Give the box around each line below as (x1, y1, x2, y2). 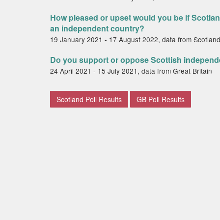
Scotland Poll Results (56, 94, 122, 104)
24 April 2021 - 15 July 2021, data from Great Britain (50, 66, 212, 76)
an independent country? (50, 23, 144, 34)
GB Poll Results (137, 94, 185, 104)
